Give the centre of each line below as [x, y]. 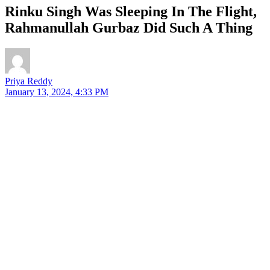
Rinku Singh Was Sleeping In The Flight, [131, 11]
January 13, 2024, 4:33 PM [57, 92]
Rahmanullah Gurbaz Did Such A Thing [129, 27]
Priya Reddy [29, 81]
